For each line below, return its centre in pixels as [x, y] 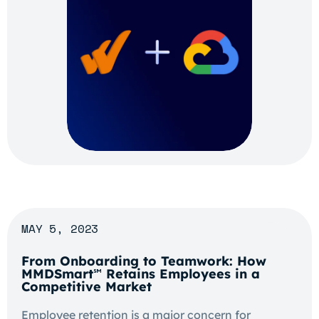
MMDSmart [57, 274]
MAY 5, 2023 [60, 229]
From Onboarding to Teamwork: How [144, 261]
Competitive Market [87, 287]
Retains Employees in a [181, 274]
